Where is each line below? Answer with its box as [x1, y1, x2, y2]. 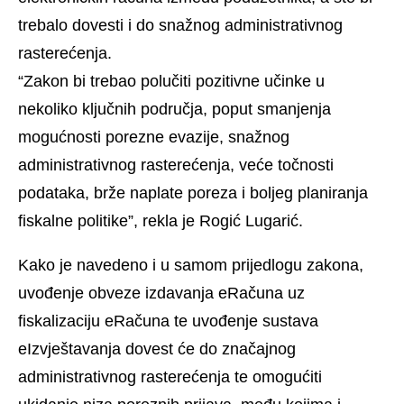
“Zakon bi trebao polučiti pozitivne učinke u [18, 72, 325, 91]
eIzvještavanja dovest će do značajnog [18, 340, 296, 359]
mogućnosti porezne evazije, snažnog [18, 128, 289, 147]
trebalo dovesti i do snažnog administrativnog [18, 16, 343, 35]
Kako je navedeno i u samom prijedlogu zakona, [18, 256, 363, 275]
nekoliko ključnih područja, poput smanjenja [18, 100, 331, 119]
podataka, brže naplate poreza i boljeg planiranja [18, 184, 368, 203]
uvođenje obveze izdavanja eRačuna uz [18, 284, 305, 303]
